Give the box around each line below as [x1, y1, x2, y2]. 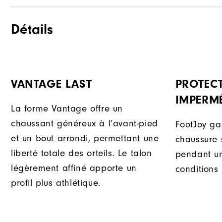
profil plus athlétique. [11, 177, 101, 189]
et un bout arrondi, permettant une [11, 133, 159, 144]
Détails [11, 21, 53, 38]
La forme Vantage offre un [11, 103, 123, 114]
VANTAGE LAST [11, 77, 92, 91]
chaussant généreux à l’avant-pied [11, 118, 158, 129]
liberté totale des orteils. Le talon [11, 148, 152, 159]
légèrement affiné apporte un [11, 163, 137, 174]
